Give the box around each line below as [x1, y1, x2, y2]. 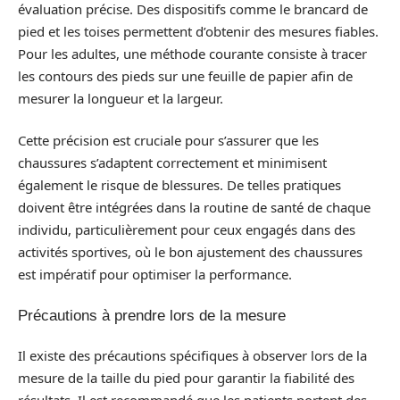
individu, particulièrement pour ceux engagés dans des [18, 221, 355, 238]
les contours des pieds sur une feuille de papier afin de [18, 66, 353, 85]
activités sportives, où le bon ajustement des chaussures [18, 243, 362, 261]
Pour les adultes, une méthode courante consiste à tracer [18, 44, 367, 62]
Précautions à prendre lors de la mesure [18, 306, 286, 324]
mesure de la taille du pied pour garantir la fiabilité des [18, 369, 354, 387]
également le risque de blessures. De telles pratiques [18, 176, 341, 194]
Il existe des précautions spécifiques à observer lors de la [18, 346, 367, 364]
